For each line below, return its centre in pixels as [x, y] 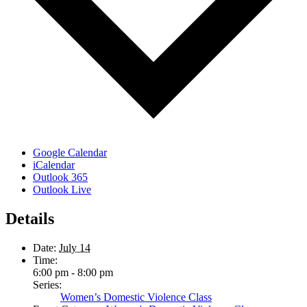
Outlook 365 [60, 177]
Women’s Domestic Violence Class [136, 297]
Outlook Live [62, 189]
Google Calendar [70, 152]
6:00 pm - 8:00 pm [73, 272]
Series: [47, 284]
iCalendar [54, 164]
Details [30, 218]
